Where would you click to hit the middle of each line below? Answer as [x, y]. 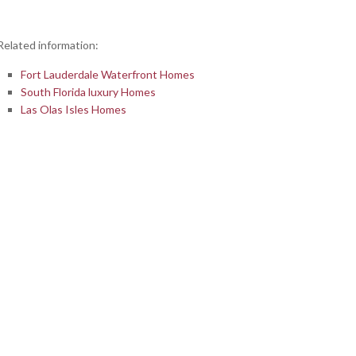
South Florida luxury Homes [88, 92]
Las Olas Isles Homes [74, 110]
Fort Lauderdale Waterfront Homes [108, 75]
